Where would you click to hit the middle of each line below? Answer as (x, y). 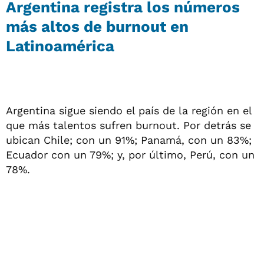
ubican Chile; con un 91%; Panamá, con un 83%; (129, 140)
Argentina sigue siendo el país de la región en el (129, 110)
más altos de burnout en (97, 26)
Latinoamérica (60, 46)
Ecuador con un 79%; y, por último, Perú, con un (130, 154)
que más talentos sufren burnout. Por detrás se (128, 125)
